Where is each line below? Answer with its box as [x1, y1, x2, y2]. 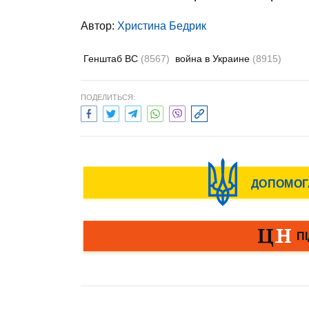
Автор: [81, 20, 117, 32]
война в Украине [175, 53, 252, 64]
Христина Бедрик [117, 20, 206, 32]
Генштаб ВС [83, 53, 141, 64]
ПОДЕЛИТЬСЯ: [81, 93, 135, 101]
